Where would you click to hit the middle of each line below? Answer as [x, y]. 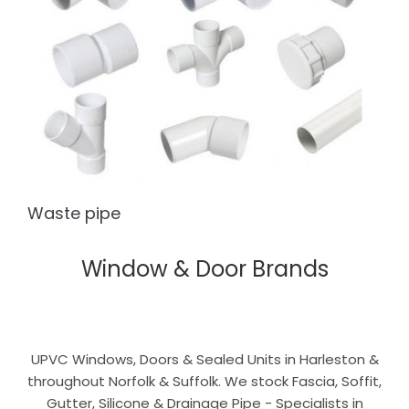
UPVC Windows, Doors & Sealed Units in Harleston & [204, 359]
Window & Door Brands [204, 268]
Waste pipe [74, 213]
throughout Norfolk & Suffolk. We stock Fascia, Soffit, [204, 381]
